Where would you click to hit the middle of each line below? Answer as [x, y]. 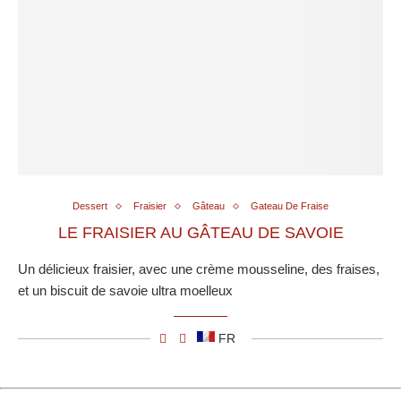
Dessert [90, 206]
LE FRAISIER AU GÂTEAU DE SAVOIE [200, 233]
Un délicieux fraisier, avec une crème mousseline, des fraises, [199, 269]
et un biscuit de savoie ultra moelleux [125, 291]
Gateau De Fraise [290, 206]
